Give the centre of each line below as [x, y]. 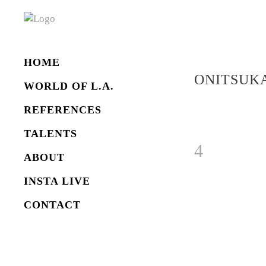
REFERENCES [63, 110]
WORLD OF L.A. [69, 86]
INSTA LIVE [57, 181]
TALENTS [50, 134]
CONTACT [52, 205]
